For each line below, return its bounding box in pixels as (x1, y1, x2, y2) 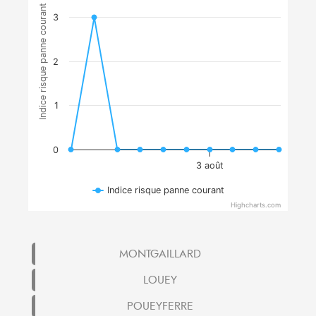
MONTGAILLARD (119, 245, 201, 262)
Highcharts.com (231, 200, 281, 209)
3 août (195, 159, 224, 171)
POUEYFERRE (126, 298, 193, 314)
